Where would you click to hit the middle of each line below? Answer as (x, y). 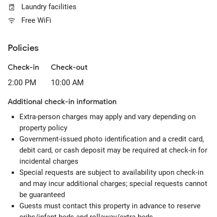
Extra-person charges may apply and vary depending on (108, 117)
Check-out (69, 67)
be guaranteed (42, 195)
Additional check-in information (62, 102)
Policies (23, 48)
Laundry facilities (49, 7)
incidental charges (49, 161)
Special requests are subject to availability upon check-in (111, 172)
